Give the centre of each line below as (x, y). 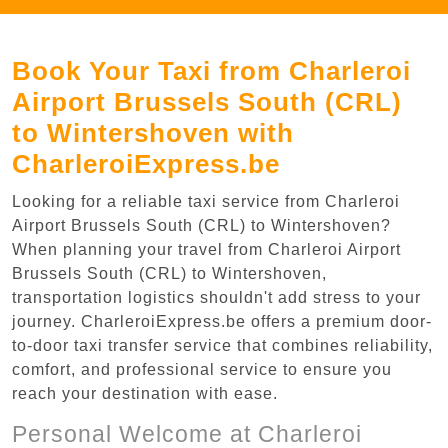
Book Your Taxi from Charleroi (211, 70)
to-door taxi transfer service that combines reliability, (222, 345)
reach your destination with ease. (145, 393)
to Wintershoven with (153, 132)
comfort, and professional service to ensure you (202, 369)
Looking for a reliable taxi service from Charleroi (206, 201)
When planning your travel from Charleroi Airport (206, 249)
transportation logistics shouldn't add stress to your (216, 297)
